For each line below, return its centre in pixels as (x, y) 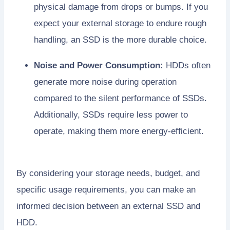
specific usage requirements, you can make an (106, 189)
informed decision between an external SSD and (108, 206)
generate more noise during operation (105, 82)
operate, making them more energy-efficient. (119, 131)
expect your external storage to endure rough (120, 23)
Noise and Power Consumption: (99, 65)
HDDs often (187, 65)
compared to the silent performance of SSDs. (120, 98)
